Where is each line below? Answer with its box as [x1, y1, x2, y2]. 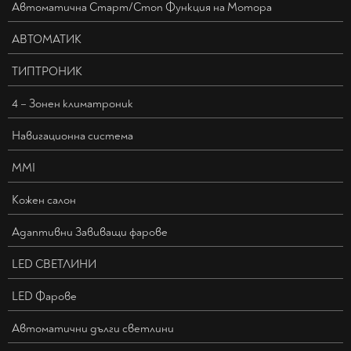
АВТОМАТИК [12, 32, 81, 48]
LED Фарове [12, 289, 77, 305]
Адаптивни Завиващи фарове [12, 225, 168, 241]
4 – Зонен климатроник [12, 96, 133, 112]
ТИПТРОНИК [12, 64, 82, 80]
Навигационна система [12, 128, 133, 144]
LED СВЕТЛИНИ [12, 257, 96, 273]
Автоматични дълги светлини [12, 321, 174, 337]
